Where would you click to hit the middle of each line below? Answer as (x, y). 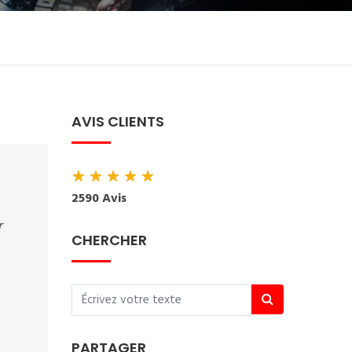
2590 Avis (99, 199)
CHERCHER (109, 240)
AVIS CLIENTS (118, 121)
